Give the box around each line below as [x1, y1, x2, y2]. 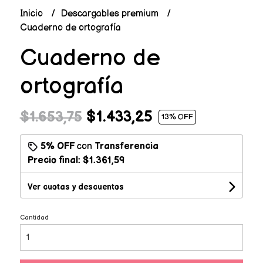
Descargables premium [60, 8, 161, 19]
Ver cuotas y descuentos [27, 181, 124, 192]
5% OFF [40, 140, 75, 152]
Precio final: [27, 154, 83, 166]
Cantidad [19, 213, 49, 221]
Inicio [19, 8, 45, 19]
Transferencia [94, 140, 159, 152]
